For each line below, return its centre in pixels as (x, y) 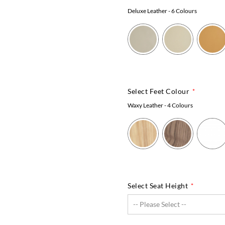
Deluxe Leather (147, 11)
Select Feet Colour (158, 91)
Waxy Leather (145, 105)
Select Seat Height (158, 185)
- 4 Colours (178, 105)
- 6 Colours (182, 11)
